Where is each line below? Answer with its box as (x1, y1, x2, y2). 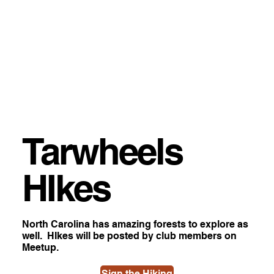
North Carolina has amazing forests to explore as (21, 218, 248, 231)
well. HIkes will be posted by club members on (21, 230, 237, 242)
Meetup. (21, 242, 59, 254)
